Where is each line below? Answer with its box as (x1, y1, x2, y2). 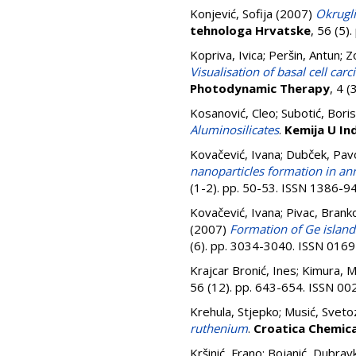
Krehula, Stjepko (190, 304, 279, 319)
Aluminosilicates (190, 122, 279, 137)
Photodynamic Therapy (190, 80, 330, 96)
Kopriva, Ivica (190, 47, 263, 63)
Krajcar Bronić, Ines (190, 262, 296, 278)
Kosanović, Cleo (190, 105, 276, 121)
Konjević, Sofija (190, 6, 273, 21)
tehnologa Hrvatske (190, 22, 311, 38)
